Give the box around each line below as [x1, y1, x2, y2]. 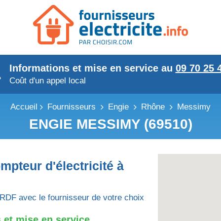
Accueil [10, 102, 37, 111]
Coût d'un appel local [9, 76, 86, 85]
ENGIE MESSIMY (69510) [29, 116, 192, 132]
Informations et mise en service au [9, 63, 176, 74]
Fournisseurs [47, 102, 96, 111]
